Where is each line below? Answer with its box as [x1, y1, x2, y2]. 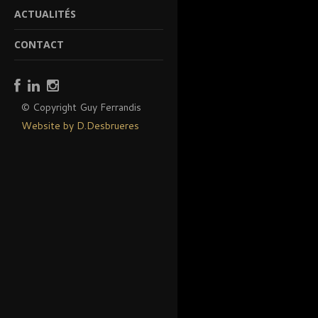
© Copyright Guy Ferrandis [21, 99, 141, 114]
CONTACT [14, 37, 64, 51]
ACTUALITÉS [14, 6, 76, 21]
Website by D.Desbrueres [21, 118, 139, 133]
